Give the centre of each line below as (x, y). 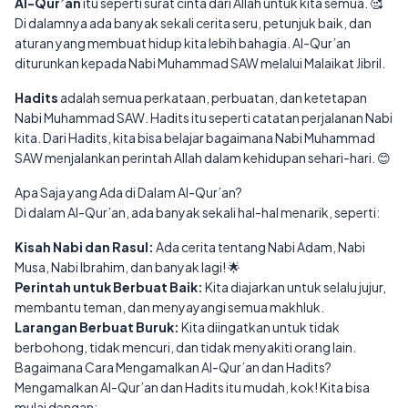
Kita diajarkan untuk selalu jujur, (295, 286)
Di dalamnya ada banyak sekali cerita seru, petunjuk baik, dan (193, 22)
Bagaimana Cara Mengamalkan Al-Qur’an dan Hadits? (173, 367)
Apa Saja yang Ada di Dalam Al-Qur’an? (128, 192)
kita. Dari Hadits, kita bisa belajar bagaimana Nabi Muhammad (195, 137)
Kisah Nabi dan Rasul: (84, 246)
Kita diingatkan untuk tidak (260, 326)
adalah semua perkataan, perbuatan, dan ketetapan (213, 97)
